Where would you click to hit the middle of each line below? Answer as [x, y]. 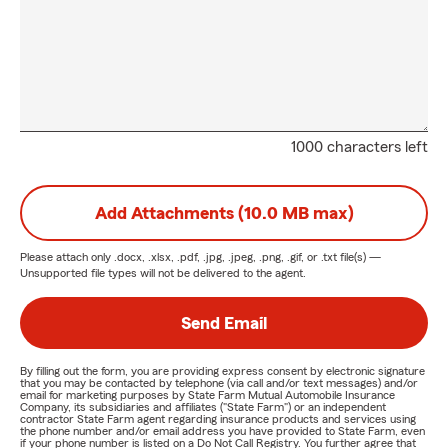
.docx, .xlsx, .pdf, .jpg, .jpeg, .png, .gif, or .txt [225, 257]
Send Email [224, 323]
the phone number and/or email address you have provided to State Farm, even [222, 431]
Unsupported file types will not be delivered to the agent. [163, 273]
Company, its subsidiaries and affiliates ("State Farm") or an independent [203, 407]
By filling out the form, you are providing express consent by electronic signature [222, 371]
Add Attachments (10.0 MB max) [224, 213]
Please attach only [67, 257]
